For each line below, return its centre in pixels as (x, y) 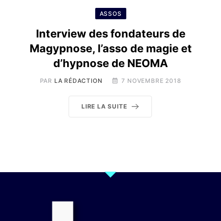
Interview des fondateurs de (110, 34)
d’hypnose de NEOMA (110, 63)
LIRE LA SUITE (104, 106)
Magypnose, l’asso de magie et (110, 48)
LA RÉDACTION (78, 81)
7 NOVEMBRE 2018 (151, 81)
